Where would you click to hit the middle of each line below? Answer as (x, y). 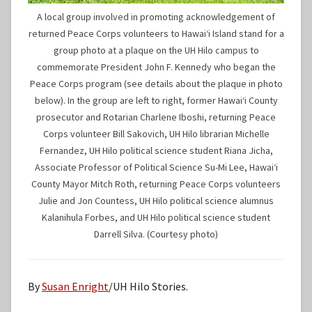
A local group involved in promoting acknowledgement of (156, 16)
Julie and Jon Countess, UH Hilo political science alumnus (156, 200)
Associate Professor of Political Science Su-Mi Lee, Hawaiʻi (156, 167)
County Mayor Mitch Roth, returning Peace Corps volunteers (156, 184)
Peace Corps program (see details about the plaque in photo (156, 83)
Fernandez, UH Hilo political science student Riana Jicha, (156, 150)
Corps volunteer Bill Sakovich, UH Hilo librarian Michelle (156, 133)
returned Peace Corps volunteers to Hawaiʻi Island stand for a (156, 33)
